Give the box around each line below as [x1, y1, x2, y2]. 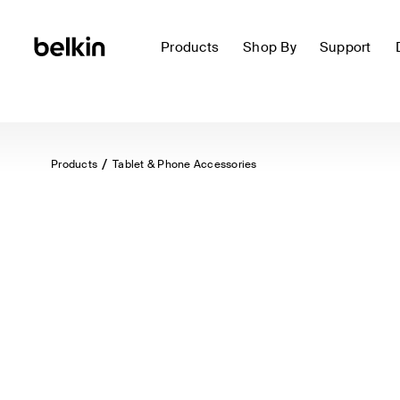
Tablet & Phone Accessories [112, 157, 257, 171]
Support [319, 38, 371, 56]
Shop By [243, 38, 296, 56]
